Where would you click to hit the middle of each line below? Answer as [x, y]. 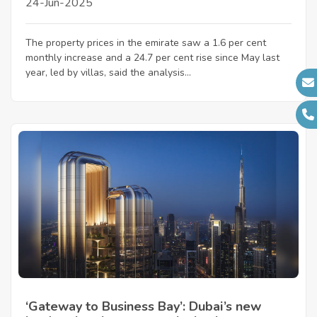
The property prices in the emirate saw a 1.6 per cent [146, 42]
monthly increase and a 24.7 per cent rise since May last [152, 57]
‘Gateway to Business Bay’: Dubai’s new [143, 306]
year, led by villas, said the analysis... [108, 72]
